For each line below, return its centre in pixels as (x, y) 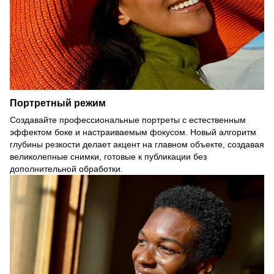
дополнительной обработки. (66, 168)
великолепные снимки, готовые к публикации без (108, 156)
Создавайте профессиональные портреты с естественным (128, 120)
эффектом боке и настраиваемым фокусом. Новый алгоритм (133, 132)
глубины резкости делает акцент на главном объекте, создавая (137, 144)
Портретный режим (58, 102)
